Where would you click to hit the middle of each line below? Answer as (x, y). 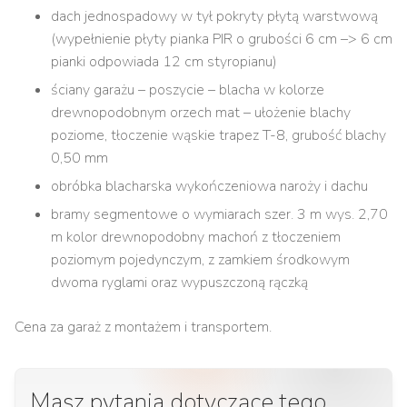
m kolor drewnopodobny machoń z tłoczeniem (196, 238)
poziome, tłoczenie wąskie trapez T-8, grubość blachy (218, 136)
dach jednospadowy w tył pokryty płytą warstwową (214, 17)
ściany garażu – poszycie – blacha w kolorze (188, 90)
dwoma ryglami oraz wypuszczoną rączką (179, 283)
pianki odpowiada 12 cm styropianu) (164, 62)
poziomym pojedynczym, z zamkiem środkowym (200, 260)
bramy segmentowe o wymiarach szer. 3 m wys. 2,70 (219, 215)
